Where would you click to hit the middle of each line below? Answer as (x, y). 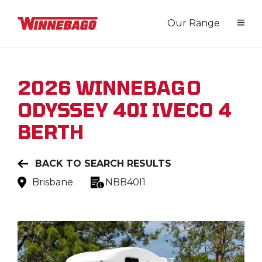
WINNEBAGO (139, 87)
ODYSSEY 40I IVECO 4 (125, 109)
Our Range (194, 23)
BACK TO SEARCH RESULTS (103, 163)
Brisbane (53, 182)
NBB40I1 (125, 182)
